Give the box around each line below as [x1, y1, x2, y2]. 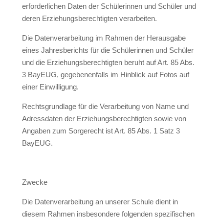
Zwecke [22, 178, 47, 186]
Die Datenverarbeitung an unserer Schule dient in [22, 197, 178, 206]
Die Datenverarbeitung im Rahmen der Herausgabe [22, 34, 186, 42]
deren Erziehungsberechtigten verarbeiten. [22, 14, 157, 22]
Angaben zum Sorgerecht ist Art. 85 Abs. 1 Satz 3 [22, 127, 180, 135]
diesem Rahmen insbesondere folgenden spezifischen [22, 210, 195, 218]
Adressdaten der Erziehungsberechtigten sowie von [22, 114, 186, 123]
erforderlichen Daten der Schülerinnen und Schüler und [22, 2, 196, 10]
